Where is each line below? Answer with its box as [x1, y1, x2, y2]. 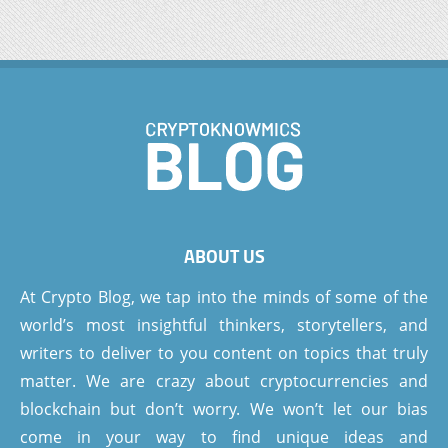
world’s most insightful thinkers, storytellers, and [20, 314, 428, 336]
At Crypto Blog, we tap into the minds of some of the [20, 286, 428, 308]
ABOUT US [183, 243, 265, 269]
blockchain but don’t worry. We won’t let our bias [20, 398, 428, 420]
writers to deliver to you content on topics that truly [20, 342, 428, 364]
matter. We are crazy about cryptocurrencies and [20, 370, 428, 392]
